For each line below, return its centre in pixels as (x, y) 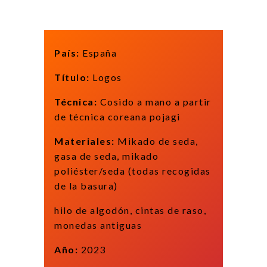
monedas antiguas (98, 225)
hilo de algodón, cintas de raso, (130, 210)
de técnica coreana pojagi (117, 117)
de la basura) (86, 186)
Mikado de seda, (156, 141)
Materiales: (85, 141)
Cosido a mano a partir (154, 102)
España (98, 53)
